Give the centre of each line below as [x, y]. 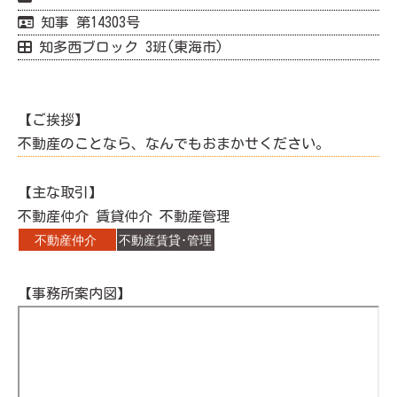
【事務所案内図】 [74, 293]
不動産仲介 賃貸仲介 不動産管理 [135, 216]
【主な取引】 [60, 192]
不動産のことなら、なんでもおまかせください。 [174, 144]
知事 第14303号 [87, 22]
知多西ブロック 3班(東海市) [128, 47]
